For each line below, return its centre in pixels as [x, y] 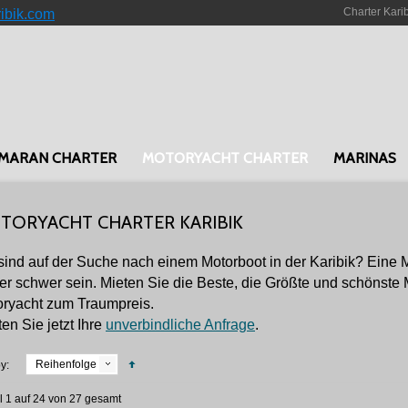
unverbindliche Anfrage [180, 325]
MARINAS [365, 158]
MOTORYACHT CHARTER [225, 158]
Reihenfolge [66, 364]
